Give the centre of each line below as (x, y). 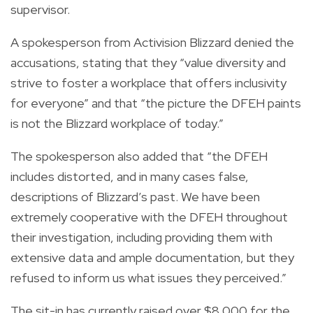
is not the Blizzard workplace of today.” (117, 123)
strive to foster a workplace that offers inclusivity (148, 82)
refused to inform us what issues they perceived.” (148, 277)
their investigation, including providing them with (141, 237)
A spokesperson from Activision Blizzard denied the (152, 42)
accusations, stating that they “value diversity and (148, 62)
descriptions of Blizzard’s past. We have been (135, 196)
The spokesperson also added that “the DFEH (139, 156)
